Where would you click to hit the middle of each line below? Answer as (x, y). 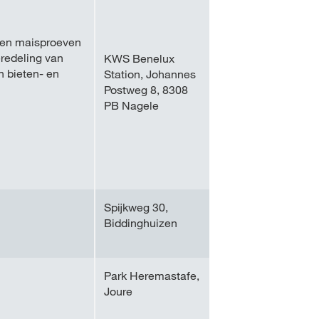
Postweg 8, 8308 (146, 90)
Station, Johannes (150, 74)
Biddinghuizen (141, 223)
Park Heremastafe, (152, 276)
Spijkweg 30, (136, 207)
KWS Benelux (139, 58)
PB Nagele (131, 105)
